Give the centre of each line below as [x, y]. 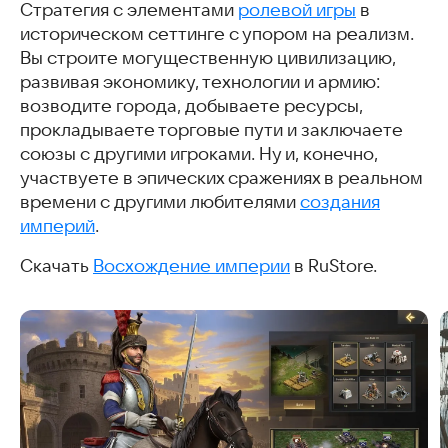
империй [57, 226]
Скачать [56, 266]
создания [340, 202]
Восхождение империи [191, 266]
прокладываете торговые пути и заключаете [211, 130]
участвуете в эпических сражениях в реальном [221, 178]
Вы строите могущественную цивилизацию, [208, 58]
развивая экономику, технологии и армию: [200, 82]
